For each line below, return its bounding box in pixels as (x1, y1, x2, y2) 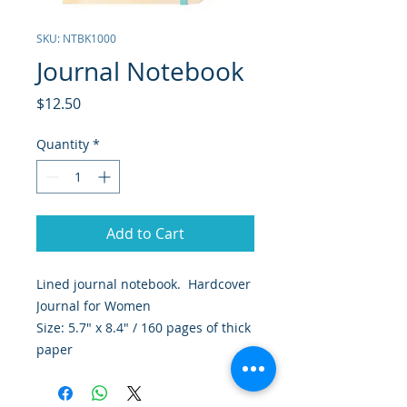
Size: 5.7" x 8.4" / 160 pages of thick (36, 319, 251, 336)
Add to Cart (106, 223, 184, 243)
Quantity (36, 135, 89, 153)
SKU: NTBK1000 (36, 31, 116, 45)
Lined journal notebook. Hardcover (36, 275, 251, 293)
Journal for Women (36, 297, 151, 314)
